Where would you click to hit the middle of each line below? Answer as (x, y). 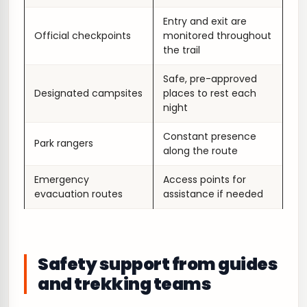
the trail (182, 50)
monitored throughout (217, 36)
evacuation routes (78, 194)
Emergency (62, 180)
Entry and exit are (205, 21)
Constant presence (210, 136)
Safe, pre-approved (210, 79)
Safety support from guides (158, 264)
